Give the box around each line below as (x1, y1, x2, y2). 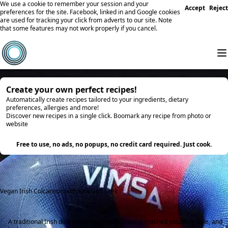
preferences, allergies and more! (6, 103, 99, 112)
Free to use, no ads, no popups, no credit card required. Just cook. (16, 140, 212, 149)
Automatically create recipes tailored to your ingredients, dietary (6, 95, 188, 104)
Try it (101, 129, 127, 140)
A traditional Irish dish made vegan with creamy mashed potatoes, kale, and (8, 217, 222, 226)
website (6, 120, 28, 128)
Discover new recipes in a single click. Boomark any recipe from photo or (6, 111, 211, 120)
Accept (185, 4, 205, 12)
